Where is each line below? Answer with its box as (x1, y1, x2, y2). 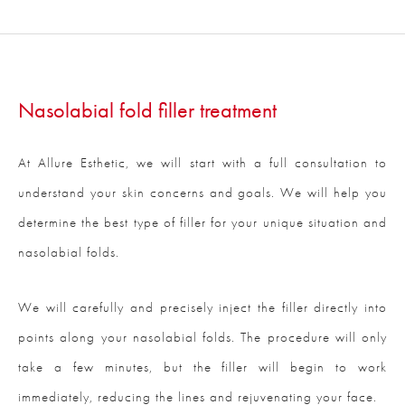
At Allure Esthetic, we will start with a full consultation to (18, 154, 387, 173)
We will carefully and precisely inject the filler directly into (18, 298, 387, 317)
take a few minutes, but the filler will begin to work (18, 358, 387, 377)
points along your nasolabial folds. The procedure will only (18, 328, 387, 347)
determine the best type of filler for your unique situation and (18, 213, 387, 232)
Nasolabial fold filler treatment (18, 96, 277, 125)
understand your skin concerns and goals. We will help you (18, 184, 387, 202)
